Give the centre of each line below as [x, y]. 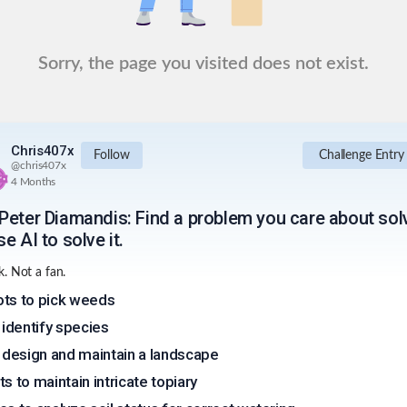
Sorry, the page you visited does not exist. [203, 64]
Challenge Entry [361, 155]
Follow [112, 155]
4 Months [34, 182]
